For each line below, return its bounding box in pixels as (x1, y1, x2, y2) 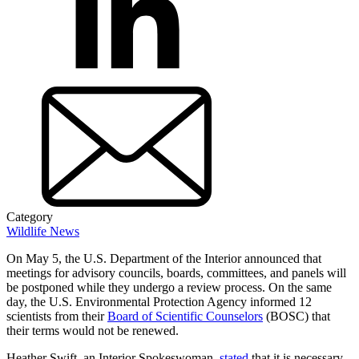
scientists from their (6, 309, 107, 323)
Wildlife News (6, 224, 79, 238)
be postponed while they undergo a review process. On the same (6, 280, 332, 294)
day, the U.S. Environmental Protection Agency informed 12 (6, 294, 312, 309)
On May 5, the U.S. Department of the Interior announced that (6, 251, 321, 265)
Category (6, 209, 53, 224)
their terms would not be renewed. (6, 323, 179, 337)
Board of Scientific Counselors (107, 309, 263, 323)
